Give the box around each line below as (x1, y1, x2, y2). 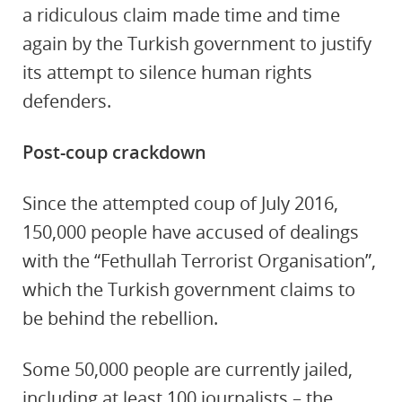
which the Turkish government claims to (22, 277, 355, 301)
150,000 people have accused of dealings (22, 220, 359, 244)
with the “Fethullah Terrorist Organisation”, (22, 249, 376, 273)
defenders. (22, 89, 111, 113)
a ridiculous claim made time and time (22, 3, 340, 27)
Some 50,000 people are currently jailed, (22, 357, 353, 381)
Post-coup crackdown (22, 140, 206, 164)
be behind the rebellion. (22, 306, 218, 330)
